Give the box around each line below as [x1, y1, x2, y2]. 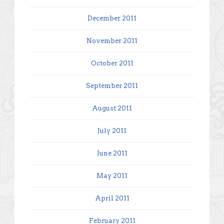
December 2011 [87, 14, 136, 22]
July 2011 [97, 126, 126, 134]
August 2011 [92, 104, 132, 112]
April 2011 [94, 194, 129, 202]
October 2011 [90, 59, 133, 67]
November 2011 [86, 36, 137, 44]
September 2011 [86, 81, 138, 89]
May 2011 [96, 171, 127, 179]
